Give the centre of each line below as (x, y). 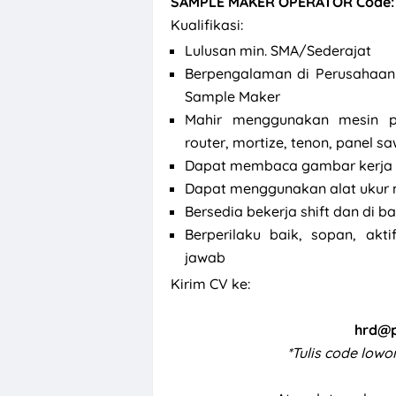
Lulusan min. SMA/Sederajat (278, 51)
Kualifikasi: (209, 25)
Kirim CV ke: (210, 283)
